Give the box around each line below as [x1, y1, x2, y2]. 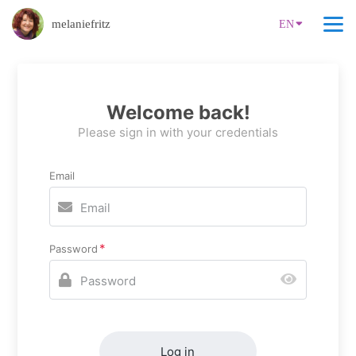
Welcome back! [106, 101, 250, 124]
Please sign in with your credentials [78, 125, 278, 140]
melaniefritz [52, 17, 110, 30]
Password [49, 242, 99, 255]
